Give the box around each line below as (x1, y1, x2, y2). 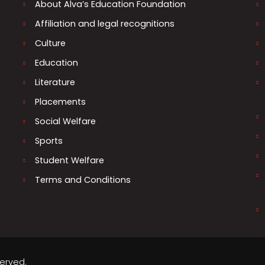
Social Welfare (35, 115, 96, 127)
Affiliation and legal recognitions (35, 18, 175, 30)
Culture (35, 37, 66, 49)
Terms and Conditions (35, 174, 131, 186)
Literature (35, 76, 76, 88)
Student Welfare (35, 154, 105, 166)
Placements (35, 96, 86, 108)
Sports (35, 135, 63, 147)
